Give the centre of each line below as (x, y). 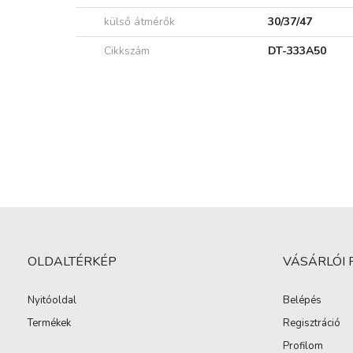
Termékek (49, 323)
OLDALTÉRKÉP (72, 262)
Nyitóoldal (52, 301)
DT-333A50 (297, 51)
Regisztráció (311, 323)
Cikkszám (127, 51)
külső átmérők (139, 22)
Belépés (302, 301)
